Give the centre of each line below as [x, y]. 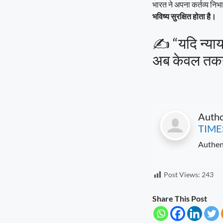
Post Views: [182, 175]
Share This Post [179, 198]
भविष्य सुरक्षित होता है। [184, 16]
